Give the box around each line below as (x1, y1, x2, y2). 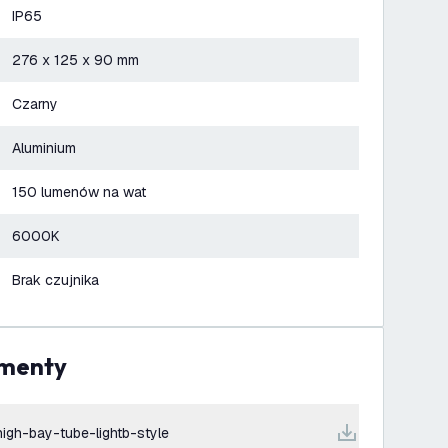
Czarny (12, 95, 58, 113)
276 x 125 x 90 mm (12, 51, 139, 69)
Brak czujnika (12, 271, 99, 289)
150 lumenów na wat (12, 183, 146, 201)
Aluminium (12, 139, 76, 157)
